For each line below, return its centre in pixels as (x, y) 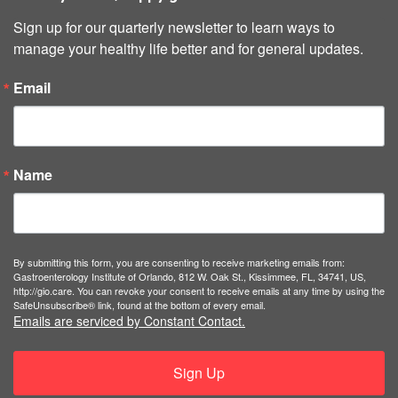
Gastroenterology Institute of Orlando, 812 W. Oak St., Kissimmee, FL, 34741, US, (190, 277)
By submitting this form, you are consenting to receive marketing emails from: (179, 263)
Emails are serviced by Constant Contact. (129, 321)
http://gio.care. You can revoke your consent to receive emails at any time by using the (199, 291)
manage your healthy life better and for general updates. (188, 49)
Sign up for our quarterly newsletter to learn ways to (174, 28)
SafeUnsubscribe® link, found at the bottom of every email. (139, 305)
